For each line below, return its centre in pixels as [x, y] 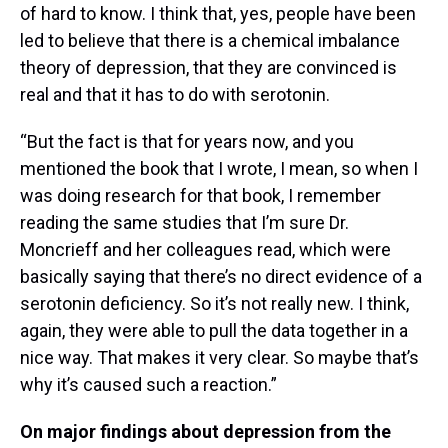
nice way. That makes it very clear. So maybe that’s [219, 357]
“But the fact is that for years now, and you [187, 141]
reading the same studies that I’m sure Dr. [184, 222]
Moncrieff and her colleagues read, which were [205, 249]
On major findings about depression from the [205, 431]
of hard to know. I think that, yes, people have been [218, 13]
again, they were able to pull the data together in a [214, 330]
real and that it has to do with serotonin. [175, 94]
